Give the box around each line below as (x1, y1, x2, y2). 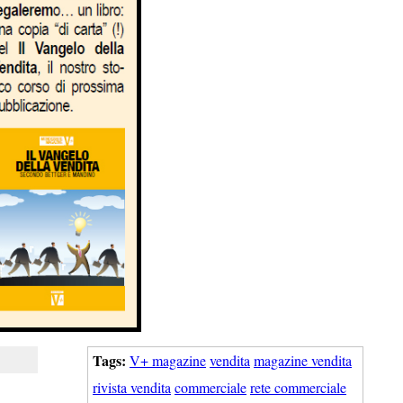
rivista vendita (93, 377, 171, 397)
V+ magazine (130, 350, 206, 370)
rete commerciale (250, 377, 346, 397)
